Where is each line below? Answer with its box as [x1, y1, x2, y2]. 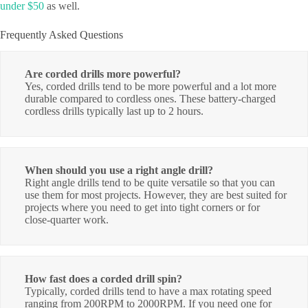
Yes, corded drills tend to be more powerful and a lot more [25, 80, 276, 93]
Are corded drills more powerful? [25, 68, 181, 80]
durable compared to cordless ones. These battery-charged [25, 93, 276, 105]
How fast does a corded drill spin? [25, 273, 182, 285]
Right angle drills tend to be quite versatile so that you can [25, 177, 275, 189]
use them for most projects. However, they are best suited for [25, 189, 287, 201]
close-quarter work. [25, 214, 109, 226]
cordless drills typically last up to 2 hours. [25, 105, 203, 118]
